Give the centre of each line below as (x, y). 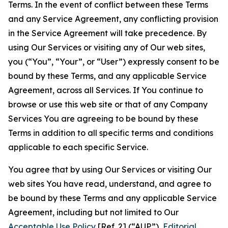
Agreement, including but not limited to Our (93, 212)
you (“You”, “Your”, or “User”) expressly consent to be (114, 62)
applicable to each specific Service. (78, 147)
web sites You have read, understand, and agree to (110, 184)
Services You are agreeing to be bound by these (103, 119)
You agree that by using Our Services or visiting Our (110, 169)
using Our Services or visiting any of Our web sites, (107, 47)
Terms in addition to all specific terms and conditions (111, 133)
